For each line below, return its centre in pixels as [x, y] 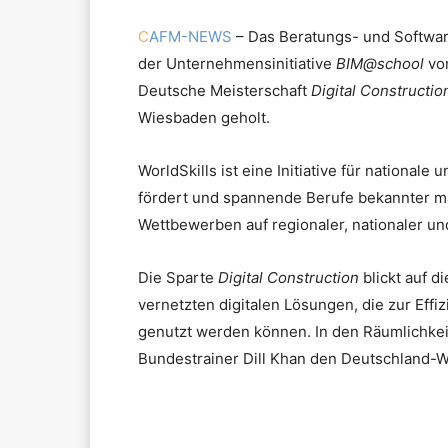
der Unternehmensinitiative [237, 64]
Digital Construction [288, 278]
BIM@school [380, 64]
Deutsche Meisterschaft [224, 91]
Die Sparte [178, 278]
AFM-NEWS [190, 37]
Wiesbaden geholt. [204, 118]
